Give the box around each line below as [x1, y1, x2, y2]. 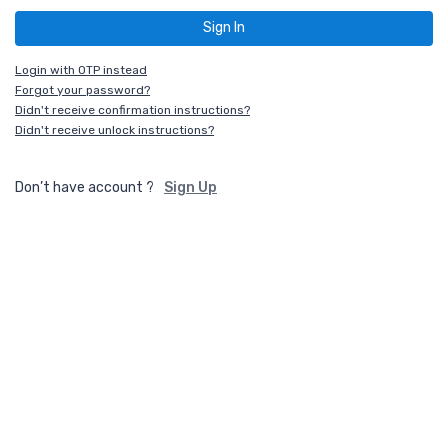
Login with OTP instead [15, 62, 147, 77]
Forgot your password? [15, 82, 150, 97]
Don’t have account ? [15, 178, 154, 196]
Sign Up [164, 178, 217, 196]
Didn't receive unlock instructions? [15, 122, 214, 137]
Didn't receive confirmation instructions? [15, 102, 250, 117]
